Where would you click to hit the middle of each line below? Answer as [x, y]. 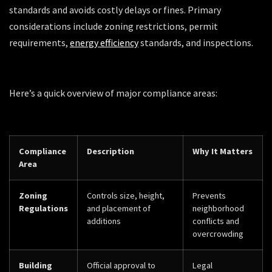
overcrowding [218, 233]
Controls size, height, [126, 195]
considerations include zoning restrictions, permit [114, 26]
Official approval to [121, 265]
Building [36, 265]
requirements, [39, 42]
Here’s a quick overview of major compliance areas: [113, 93]
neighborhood [218, 208]
